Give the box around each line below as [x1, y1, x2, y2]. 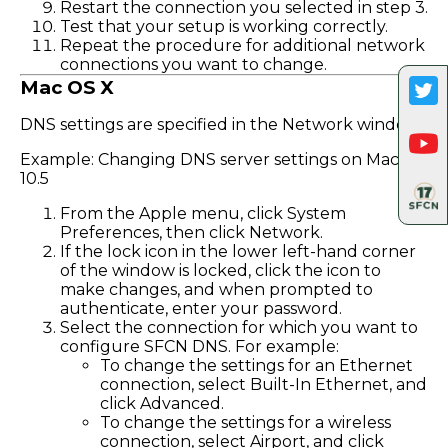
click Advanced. [100, 393, 224, 413]
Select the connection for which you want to [60, 317, 418, 337]
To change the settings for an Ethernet [100, 355, 413, 375]
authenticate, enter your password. [60, 298, 342, 318]
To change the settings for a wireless [100, 412, 391, 432]
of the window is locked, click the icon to [60, 260, 381, 280]
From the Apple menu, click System [60, 203, 346, 223]
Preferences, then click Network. [60, 222, 323, 242]
